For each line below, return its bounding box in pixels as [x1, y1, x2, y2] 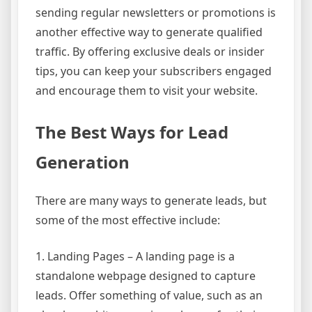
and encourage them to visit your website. [36, 82, 258, 98]
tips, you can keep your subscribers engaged [36, 63, 272, 79]
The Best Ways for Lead [36, 120, 228, 143]
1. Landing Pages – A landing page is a [36, 248, 235, 264]
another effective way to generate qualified [36, 24, 263, 40]
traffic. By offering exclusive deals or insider [36, 43, 265, 59]
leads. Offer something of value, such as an [36, 287, 263, 303]
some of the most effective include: [36, 212, 220, 228]
